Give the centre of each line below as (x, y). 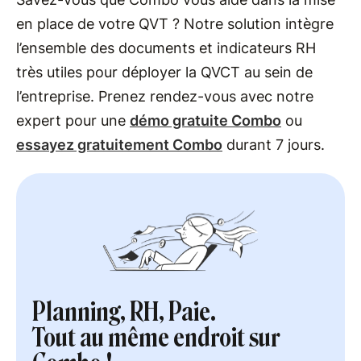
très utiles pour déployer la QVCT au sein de (164, 73)
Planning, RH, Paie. (124, 312)
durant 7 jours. (274, 145)
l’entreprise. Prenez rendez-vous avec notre (165, 97)
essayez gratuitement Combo (119, 145)
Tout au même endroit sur (156, 338)
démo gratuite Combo (205, 121)
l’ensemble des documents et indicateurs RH (166, 48)
